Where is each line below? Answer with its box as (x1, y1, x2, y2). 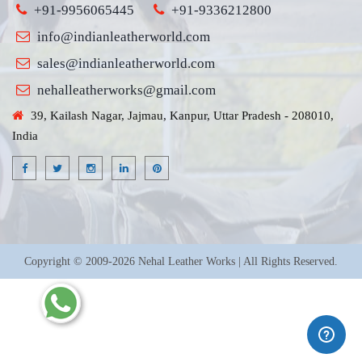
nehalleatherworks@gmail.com (37, 82, 216, 98)
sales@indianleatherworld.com (37, 56, 215, 71)
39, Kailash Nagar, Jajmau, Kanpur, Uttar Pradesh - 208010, (27, 109, 334, 122)
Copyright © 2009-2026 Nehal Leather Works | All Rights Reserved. (24, 255, 338, 267)
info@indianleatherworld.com (37, 29, 210, 44)
